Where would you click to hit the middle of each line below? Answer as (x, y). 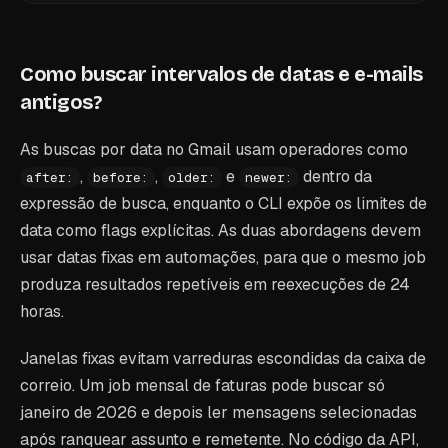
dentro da (335, 176)
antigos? (60, 102)
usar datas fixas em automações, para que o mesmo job (223, 257)
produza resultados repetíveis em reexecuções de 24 (215, 284)
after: (50, 177)
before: (121, 177)
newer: (269, 177)
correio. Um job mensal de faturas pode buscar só (202, 385)
